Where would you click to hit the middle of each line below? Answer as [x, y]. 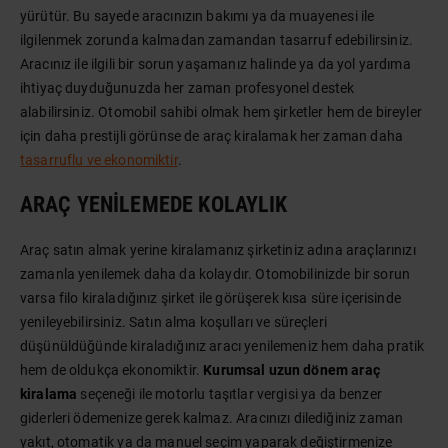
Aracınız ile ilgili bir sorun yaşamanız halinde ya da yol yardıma [215, 64]
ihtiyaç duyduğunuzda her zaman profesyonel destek [187, 88]
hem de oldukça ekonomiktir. [112, 370]
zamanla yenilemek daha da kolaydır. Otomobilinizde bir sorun [215, 274]
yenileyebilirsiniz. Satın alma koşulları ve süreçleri [173, 322]
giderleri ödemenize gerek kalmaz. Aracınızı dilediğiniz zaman [212, 418]
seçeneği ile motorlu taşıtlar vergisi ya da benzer [229, 394]
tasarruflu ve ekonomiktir [99, 160]
